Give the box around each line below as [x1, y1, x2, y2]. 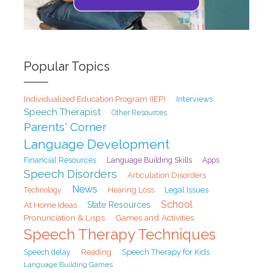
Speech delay [23, 247, 71, 257]
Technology [23, 185, 62, 194]
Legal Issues [164, 185, 208, 194]
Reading [80, 247, 112, 257]
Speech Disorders [23, 167, 117, 180]
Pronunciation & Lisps [23, 212, 105, 222]
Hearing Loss [107, 185, 154, 194]
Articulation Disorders [127, 170, 206, 180]
